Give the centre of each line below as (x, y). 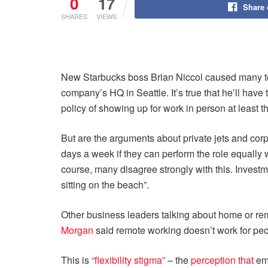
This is (76, 260)
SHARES (74, 16)
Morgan (77, 230)
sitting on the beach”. (105, 185)
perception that (222, 260)
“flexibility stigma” (128, 260)
